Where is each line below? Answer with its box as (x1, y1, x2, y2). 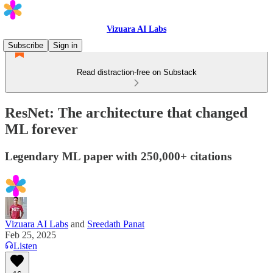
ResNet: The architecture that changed (5, 104, 247, 121)
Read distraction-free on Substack (76, 68, 197, 77)
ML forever (5, 121, 78, 137)
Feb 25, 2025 (5, 229, 56, 240)
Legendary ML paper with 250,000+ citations (5, 149, 232, 163)
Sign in (53, 41, 77, 50)
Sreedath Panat (87, 218, 144, 229)
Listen (13, 240, 37, 251)
